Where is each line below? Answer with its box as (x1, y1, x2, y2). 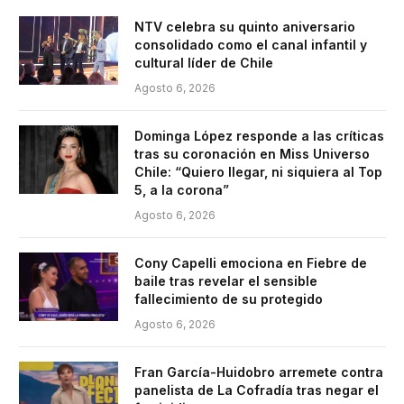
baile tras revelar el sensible (134, 272, 317, 289)
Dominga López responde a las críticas (134, 127, 384, 143)
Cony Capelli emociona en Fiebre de (134, 254, 367, 271)
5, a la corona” (134, 181, 229, 197)
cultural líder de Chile (134, 54, 273, 70)
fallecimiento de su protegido (134, 290, 323, 307)
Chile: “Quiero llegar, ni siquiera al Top (134, 163, 382, 179)
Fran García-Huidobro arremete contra (134, 363, 383, 380)
